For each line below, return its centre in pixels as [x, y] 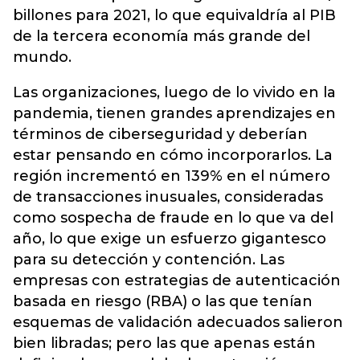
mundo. [42, 57]
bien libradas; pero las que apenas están [164, 343]
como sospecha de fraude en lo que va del [173, 218]
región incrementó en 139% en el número [172, 176]
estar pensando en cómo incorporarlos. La [173, 155]
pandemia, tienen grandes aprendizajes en [174, 113]
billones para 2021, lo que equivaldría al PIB [174, 15]
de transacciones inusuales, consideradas [168, 197]
